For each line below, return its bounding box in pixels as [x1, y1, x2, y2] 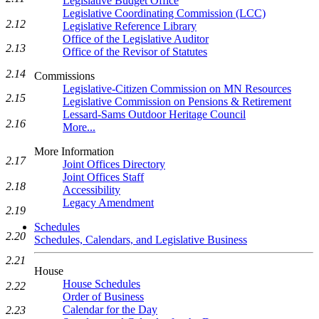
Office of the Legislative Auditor [63, 33, 209, 45]
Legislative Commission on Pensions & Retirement [63, 95, 291, 108]
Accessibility [63, 184, 120, 196]
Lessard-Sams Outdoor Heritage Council [63, 108, 246, 120]
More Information [34, 145, 114, 157]
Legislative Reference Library [63, 20, 197, 32]
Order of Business [63, 291, 144, 303]
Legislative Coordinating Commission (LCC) [63, 7, 266, 19]
